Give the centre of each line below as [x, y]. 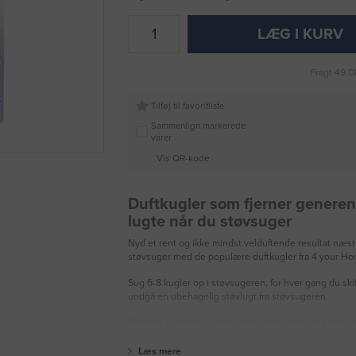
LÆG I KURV [301, 35]
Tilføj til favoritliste [187, 106]
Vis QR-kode [183, 158]
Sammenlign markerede [198, 126]
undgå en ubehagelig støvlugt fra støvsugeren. [228, 297]
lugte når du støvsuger [210, 222]
